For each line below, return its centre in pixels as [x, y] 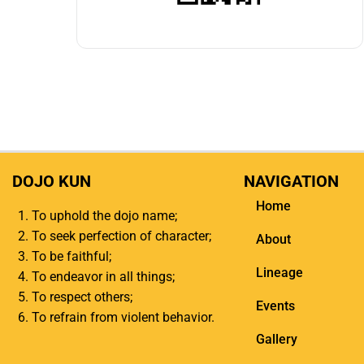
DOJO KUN [52, 181]
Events [275, 305]
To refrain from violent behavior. [123, 317]
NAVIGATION [291, 181]
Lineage [279, 272]
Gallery [277, 339]
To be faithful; [71, 256]
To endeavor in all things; [103, 276]
